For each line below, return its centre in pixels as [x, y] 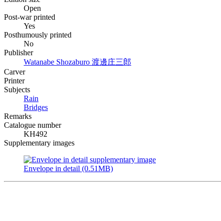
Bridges [36, 107]
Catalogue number [33, 125]
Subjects [17, 89]
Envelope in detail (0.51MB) [68, 168]
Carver [15, 72]
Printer [14, 80]
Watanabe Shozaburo [58, 62]
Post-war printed [30, 17]
